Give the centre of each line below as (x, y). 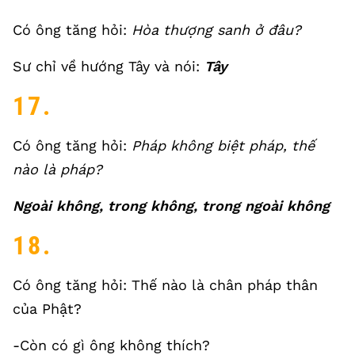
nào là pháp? (57, 169)
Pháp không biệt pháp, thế (223, 145)
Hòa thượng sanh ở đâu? (216, 30)
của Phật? (47, 309)
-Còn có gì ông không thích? (111, 345)
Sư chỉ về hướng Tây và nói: (109, 66)
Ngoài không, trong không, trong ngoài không (171, 206)
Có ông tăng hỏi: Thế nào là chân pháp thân (165, 285)
